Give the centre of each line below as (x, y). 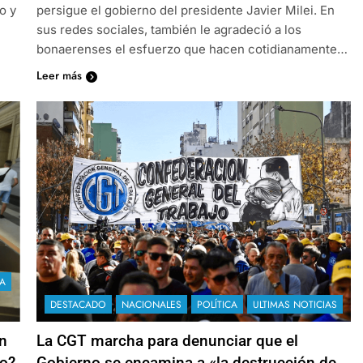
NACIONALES (151, 304)
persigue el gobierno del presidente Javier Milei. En (185, 10)
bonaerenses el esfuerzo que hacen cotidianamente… (192, 49)
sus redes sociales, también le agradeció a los (169, 29)
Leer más (59, 75)
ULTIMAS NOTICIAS (295, 304)
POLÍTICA (217, 304)
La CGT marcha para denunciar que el (167, 340)
